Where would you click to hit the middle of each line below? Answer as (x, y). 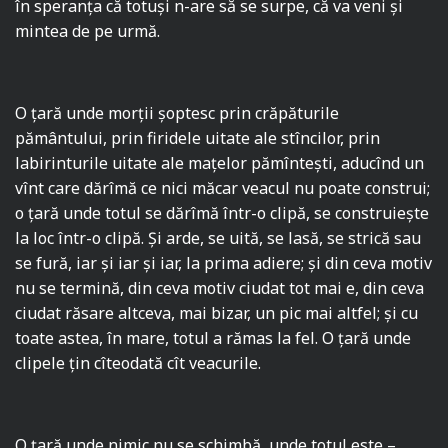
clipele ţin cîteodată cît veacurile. (138, 363)
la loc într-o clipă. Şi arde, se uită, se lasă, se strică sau (218, 238)
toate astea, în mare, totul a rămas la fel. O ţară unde (213, 338)
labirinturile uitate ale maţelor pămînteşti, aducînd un (220, 163)
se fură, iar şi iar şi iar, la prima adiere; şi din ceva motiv (224, 263)
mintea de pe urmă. (88, 31)
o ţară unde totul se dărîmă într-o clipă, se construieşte (222, 213)
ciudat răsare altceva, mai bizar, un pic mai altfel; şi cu (217, 313)
